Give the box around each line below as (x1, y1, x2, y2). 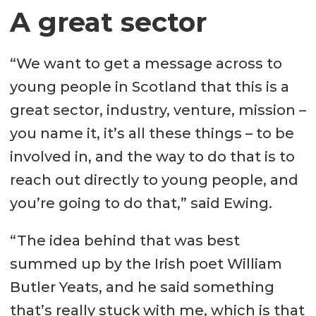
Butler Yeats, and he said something (9, 279, 274, 296)
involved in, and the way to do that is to (9, 148, 295, 166)
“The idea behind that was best (9, 232, 240, 250)
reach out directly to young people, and (9, 171, 298, 189)
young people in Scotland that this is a (9, 78, 289, 96)
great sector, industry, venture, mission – (9, 102, 306, 119)
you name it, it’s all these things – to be (9, 125, 294, 142)
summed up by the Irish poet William (9, 255, 282, 273)
